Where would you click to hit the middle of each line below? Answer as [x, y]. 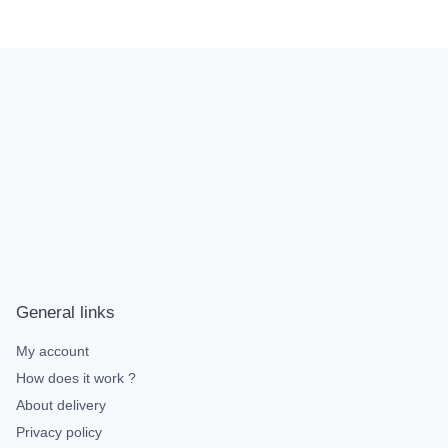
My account [52, 351]
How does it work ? [76, 378]
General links [65, 312]
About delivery [61, 405]
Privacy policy [59, 432]
